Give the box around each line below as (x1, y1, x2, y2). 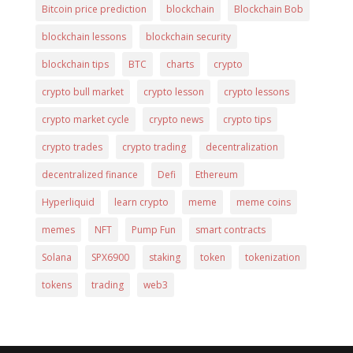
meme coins (236, 195, 291, 209)
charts (165, 57, 194, 71)
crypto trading (121, 139, 186, 154)
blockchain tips (41, 57, 109, 71)
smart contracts (195, 222, 266, 236)
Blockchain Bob (233, 2, 303, 16)
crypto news (148, 112, 203, 126)
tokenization (244, 250, 300, 264)
